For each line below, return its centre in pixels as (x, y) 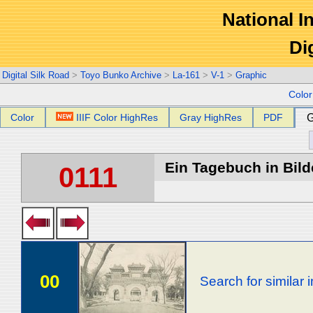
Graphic (251, 75)
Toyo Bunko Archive (121, 75)
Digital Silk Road (36, 75)
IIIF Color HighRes (117, 117)
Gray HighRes (211, 117)
